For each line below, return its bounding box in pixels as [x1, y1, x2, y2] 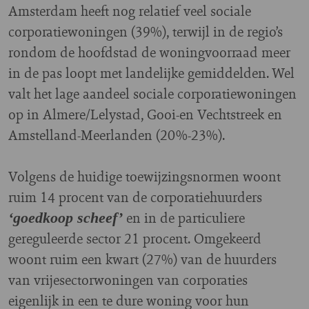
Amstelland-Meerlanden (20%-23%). [8, 125, 225, 145]
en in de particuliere [123, 208, 245, 228]
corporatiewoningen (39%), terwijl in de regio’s [8, 21, 283, 41]
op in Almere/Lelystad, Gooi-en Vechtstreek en [8, 104, 282, 124]
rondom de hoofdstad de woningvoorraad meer [8, 42, 290, 62]
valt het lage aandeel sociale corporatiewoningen [8, 83, 297, 103]
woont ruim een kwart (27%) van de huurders [8, 249, 277, 269]
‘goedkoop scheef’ [8, 209, 123, 226]
